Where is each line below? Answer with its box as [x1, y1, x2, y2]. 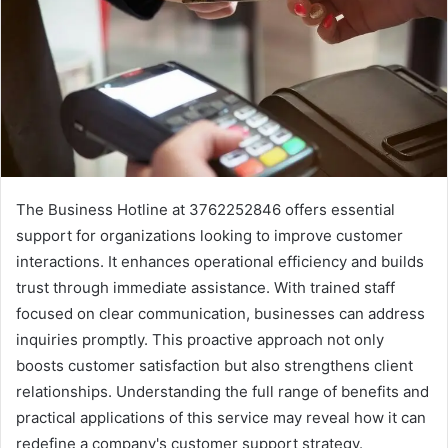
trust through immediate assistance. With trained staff [16, 278, 395, 298]
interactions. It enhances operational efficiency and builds [16, 252, 424, 272]
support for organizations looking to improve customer [16, 226, 403, 246]
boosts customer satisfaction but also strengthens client [16, 356, 413, 376]
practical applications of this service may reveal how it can [16, 408, 426, 428]
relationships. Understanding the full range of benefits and [16, 382, 429, 402]
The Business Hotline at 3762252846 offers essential [16, 200, 395, 220]
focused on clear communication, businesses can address [16, 304, 425, 324]
